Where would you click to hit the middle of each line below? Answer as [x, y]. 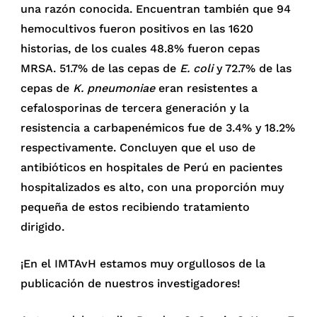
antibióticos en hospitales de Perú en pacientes [152, 167]
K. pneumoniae [114, 88]
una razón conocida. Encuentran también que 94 [156, 8]
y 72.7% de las [253, 68]
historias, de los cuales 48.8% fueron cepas [140, 48]
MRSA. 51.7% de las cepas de [100, 68]
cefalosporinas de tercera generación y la [135, 108]
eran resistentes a [207, 88]
